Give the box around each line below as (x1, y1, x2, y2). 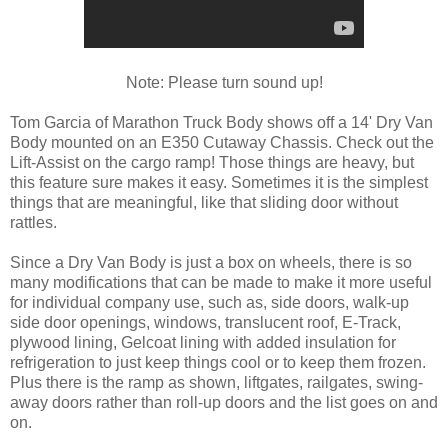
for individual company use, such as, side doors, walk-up (10, 293, 409, 311)
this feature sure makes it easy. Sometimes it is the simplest (10, 173, 428, 191)
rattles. (10, 213, 57, 231)
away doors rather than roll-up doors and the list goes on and (10, 393, 438, 411)
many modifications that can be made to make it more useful (10, 273, 432, 291)
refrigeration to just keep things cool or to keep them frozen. (10, 353, 426, 371)
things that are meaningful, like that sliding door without (10, 193, 398, 211)
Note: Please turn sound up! (125, 73, 323, 91)
